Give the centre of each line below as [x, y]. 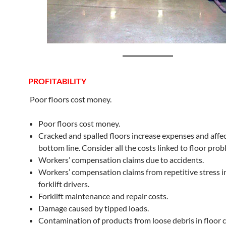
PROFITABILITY [57, 81]
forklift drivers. [64, 184]
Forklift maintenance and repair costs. [103, 196]
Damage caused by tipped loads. [94, 208]
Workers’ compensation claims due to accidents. [121, 160]
